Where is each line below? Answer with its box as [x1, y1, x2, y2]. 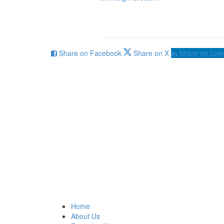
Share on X [131, 48, 169, 58]
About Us [71, 211, 100, 221]
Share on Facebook [57, 48, 123, 58]
